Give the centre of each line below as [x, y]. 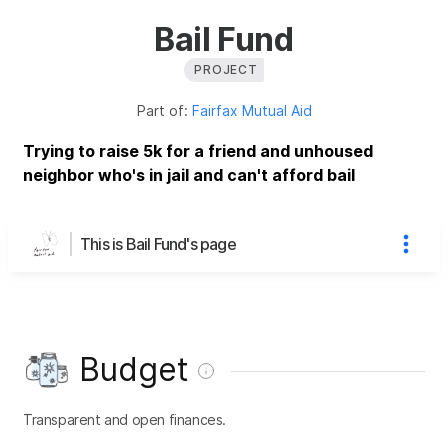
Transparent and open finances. [124, 419]
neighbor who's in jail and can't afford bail [189, 174]
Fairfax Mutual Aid [251, 110]
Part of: [164, 110]
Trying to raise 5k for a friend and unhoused [198, 150]
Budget [134, 369]
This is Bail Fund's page [158, 243]
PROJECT [226, 69]
